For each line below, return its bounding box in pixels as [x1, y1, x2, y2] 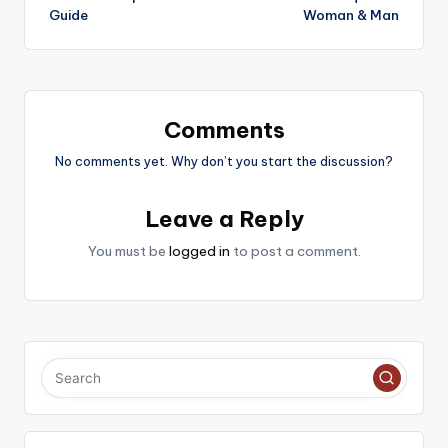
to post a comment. [229, 242, 361, 261]
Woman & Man [303, 5, 399, 24]
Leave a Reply [144, 205, 304, 234]
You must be [87, 242, 169, 261]
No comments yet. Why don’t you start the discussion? [55, 153, 393, 170]
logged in [168, 242, 230, 261]
